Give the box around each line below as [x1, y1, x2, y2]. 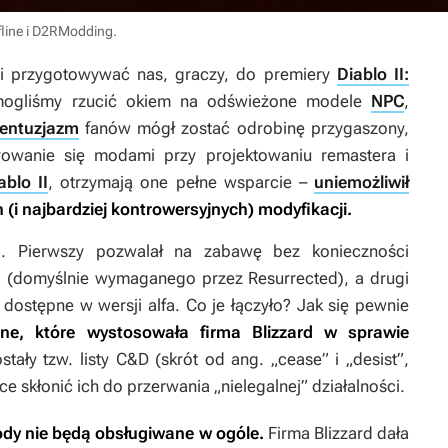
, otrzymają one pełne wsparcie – [48, 172, 315, 193]
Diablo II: [336, 64, 410, 85]
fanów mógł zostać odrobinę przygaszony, [78, 118, 410, 139]
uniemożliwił [314, 172, 410, 193]
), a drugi [338, 268, 410, 289]
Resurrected [248, 268, 339, 289]
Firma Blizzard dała [263, 423, 409, 444]
